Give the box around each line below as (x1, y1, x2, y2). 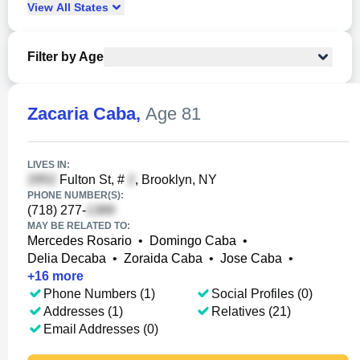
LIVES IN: (27, 159, 70, 170)
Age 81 (145, 104, 201, 124)
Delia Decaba (27, 252, 106, 265)
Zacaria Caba (27, 104, 136, 124)
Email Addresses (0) (43, 322, 158, 336)
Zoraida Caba (124, 252, 202, 265)
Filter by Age (27, 50, 104, 63)
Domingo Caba (149, 234, 236, 247)
